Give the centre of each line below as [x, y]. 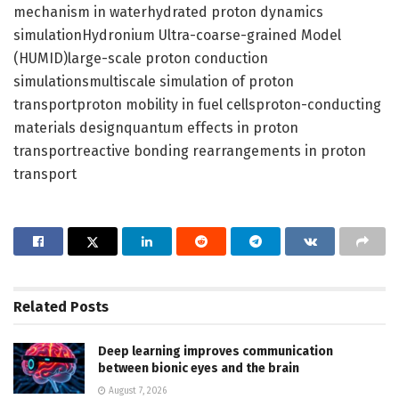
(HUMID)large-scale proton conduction [141, 58]
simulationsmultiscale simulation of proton [154, 81]
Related [40, 306]
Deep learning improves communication [216, 351]
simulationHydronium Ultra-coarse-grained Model [177, 35]
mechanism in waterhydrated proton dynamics [168, 12]
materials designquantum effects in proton [156, 127]
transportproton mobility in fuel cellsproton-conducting [197, 104]
